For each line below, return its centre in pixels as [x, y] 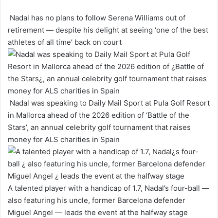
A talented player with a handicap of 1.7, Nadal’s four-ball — [109, 188]
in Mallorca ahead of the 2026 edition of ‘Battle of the [99, 115]
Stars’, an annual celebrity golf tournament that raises [99, 127]
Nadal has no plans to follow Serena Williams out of [97, 18]
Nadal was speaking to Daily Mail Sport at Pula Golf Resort [109, 103]
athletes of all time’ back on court [65, 42]
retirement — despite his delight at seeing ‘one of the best [108, 30]
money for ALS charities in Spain [64, 140]
